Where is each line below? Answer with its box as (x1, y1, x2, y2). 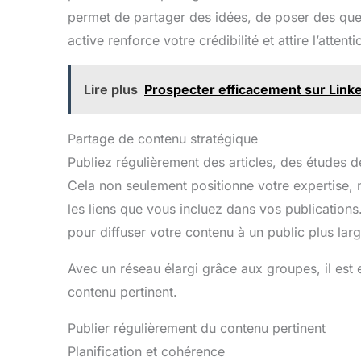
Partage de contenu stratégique (68, 131, 258, 147)
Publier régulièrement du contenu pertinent (68, 320, 326, 337)
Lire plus (84, 81, 138, 98)
